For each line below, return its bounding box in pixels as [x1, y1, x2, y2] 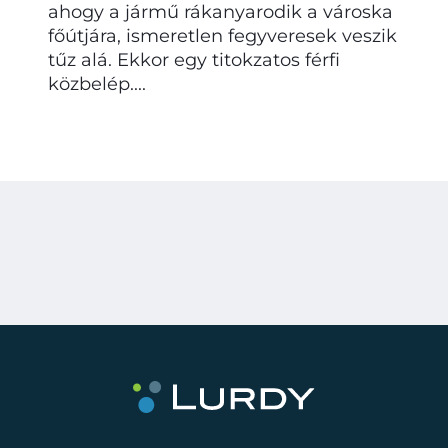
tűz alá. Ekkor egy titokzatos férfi [48, 48, 340, 71]
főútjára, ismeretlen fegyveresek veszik [48, 24, 397, 47]
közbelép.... [48, 72, 146, 95]
